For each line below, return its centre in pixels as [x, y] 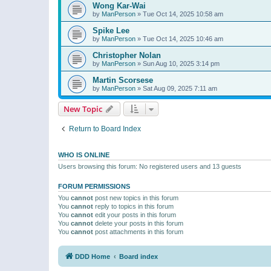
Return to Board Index [105, 129]
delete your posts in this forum [138, 223]
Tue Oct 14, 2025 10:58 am [183, 14]
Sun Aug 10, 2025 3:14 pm [181, 63]
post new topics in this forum [136, 198]
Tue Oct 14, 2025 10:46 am [183, 38]
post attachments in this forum [138, 231]
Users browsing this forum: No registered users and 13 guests [150, 166]
